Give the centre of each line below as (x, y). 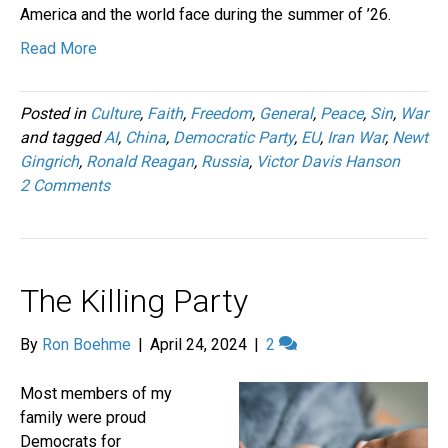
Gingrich (49, 161)
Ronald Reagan (140, 161)
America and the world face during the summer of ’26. (205, 14)
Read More (58, 48)
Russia (225, 161)
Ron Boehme (86, 344)
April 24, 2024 (198, 344)
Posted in (55, 113)
